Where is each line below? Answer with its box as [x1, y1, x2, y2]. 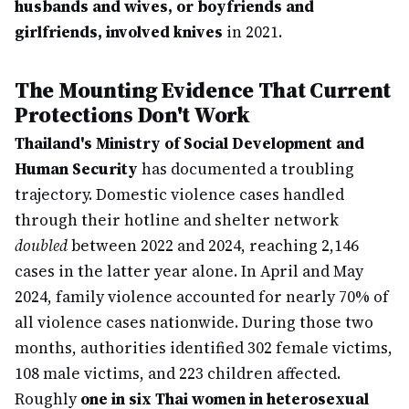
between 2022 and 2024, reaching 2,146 [68, 235, 359, 257]
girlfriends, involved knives [15, 21, 223, 43]
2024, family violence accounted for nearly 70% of [15, 286, 389, 308]
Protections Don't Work [15, 100, 250, 130]
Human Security [15, 158, 138, 180]
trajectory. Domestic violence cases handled [15, 184, 344, 205]
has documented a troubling [138, 158, 354, 180]
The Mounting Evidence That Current [15, 75, 392, 105]
